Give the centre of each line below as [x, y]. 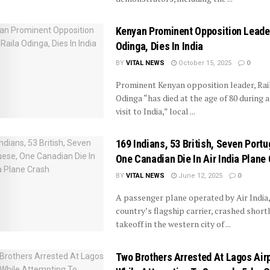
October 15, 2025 [204, 63]
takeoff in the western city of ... [173, 224]
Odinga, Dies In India [159, 46]
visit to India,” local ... [155, 111]
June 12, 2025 [199, 176]
